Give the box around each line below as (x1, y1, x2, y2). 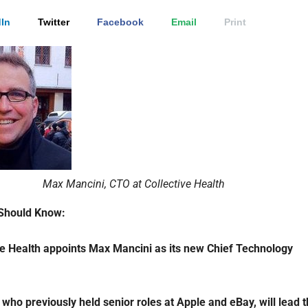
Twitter (38, 16, 69, 28)
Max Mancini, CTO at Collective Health (42, 177, 225, 191)
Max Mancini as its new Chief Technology (89, 242, 293, 256)
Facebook (97, 16, 144, 28)
